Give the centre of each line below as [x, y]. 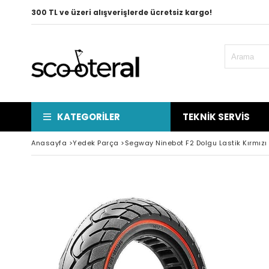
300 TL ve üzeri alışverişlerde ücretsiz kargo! [122, 12]
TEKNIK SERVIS [216, 117]
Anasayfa [49, 143]
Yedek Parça [96, 143]
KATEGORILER [89, 117]
